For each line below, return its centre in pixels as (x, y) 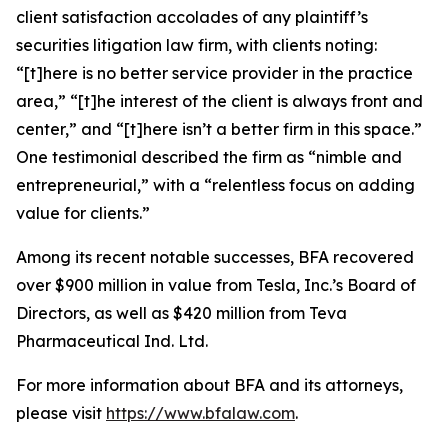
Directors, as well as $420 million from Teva (181, 313)
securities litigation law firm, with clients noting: (196, 45)
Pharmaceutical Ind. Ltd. (112, 341)
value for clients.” (83, 213)
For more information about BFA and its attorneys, (209, 385)
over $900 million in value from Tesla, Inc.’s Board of (216, 285)
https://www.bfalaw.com (200, 413)
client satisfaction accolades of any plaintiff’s (192, 17)
